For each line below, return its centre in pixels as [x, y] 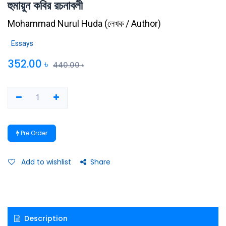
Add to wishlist [46, 162]
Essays [22, 43]
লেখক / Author [133, 23]
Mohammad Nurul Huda [55, 23]
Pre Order [33, 133]
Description [45, 218]
